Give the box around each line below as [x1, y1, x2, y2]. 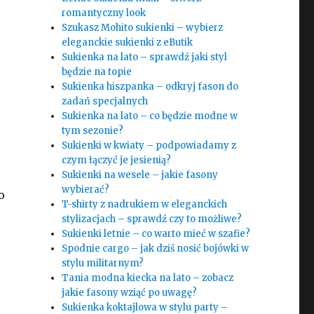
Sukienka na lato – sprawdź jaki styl [62, 51, 228, 63]
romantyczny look [62, 7, 146, 19]
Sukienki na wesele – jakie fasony [62, 169, 219, 181]
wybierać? [62, 184, 110, 196]
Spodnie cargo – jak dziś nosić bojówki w [62, 243, 250, 254]
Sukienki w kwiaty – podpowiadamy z [62, 139, 237, 151]
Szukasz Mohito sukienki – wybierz [62, 22, 224, 34]
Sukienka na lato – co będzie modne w [62, 110, 238, 122]
